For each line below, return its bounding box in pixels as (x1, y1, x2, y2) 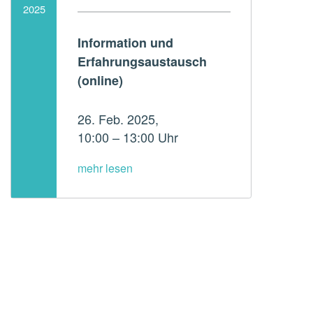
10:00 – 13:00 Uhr (77, 128, 178, 147)
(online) (77, 71, 123, 90)
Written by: (11, 31, 27, 49)
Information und (77, 34, 173, 52)
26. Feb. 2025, (77, 110, 159, 129)
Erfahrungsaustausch (77, 52, 207, 71)
